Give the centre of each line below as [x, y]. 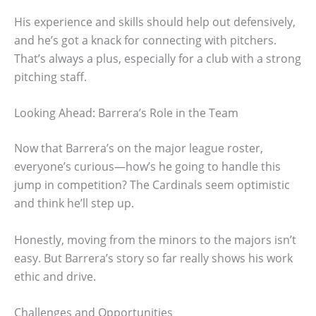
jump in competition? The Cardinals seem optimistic [152, 185]
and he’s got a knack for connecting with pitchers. [145, 40]
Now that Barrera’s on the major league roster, [139, 148]
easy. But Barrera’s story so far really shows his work [153, 258]
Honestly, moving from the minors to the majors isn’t [155, 239]
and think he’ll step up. [74, 203]
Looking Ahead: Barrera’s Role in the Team [126, 113]
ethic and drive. [55, 276]
